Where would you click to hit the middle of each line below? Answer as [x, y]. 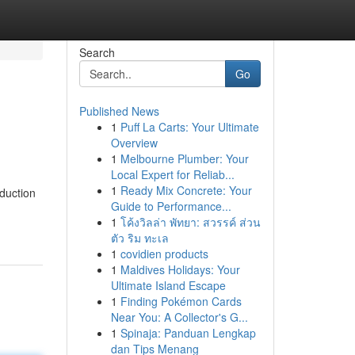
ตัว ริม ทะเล [139, 238]
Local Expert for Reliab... [172, 174]
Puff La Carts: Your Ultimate [189, 127]
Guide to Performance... [171, 206]
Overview [134, 143]
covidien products [164, 254]
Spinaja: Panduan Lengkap [188, 333]
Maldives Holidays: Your [180, 269]
